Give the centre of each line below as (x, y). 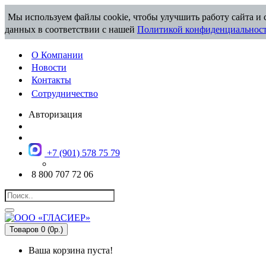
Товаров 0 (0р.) (36, 229)
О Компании (57, 55)
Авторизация (55, 114)
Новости (49, 67)
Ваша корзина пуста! (71, 250)
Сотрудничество (65, 94)
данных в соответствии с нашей (71, 29)
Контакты (51, 80)
